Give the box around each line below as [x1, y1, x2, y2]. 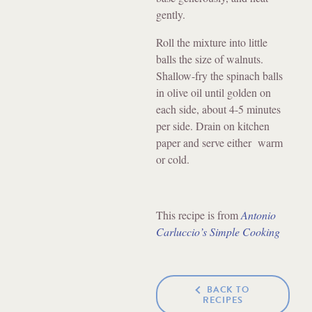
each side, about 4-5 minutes [156, 101, 281, 116]
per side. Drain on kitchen [156, 118, 270, 133]
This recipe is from [156, 207, 241, 222]
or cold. [156, 151, 189, 166]
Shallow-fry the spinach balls [156, 68, 283, 83]
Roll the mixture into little [156, 34, 267, 49]
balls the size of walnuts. [156, 51, 267, 66]
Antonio [241, 207, 276, 222]
